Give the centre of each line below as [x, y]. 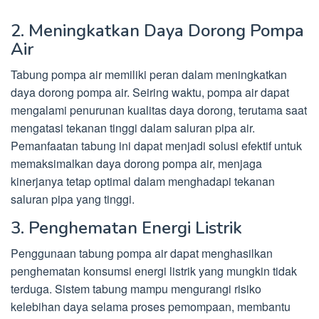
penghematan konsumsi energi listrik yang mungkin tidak [154, 271]
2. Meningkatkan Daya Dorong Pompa [157, 31]
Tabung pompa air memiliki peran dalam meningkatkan [149, 74]
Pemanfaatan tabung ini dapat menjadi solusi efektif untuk [156, 146]
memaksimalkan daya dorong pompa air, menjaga [136, 163]
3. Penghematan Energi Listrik [126, 228]
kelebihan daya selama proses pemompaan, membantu [151, 307]
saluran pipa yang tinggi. [73, 199]
